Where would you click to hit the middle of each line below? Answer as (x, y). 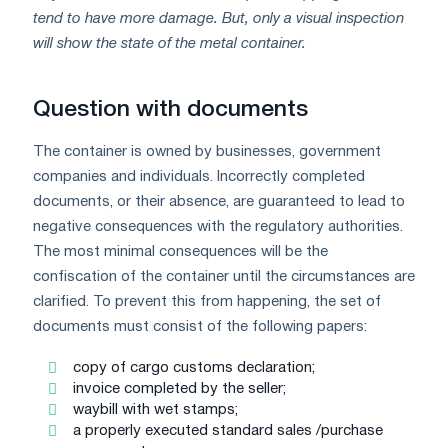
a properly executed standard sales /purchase (228, 430)
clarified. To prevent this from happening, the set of (207, 301)
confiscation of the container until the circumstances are (224, 276)
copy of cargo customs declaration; (194, 367)
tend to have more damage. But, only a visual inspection (218, 18)
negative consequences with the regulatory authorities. (218, 226)
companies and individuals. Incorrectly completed (199, 176)
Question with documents (170, 109)
